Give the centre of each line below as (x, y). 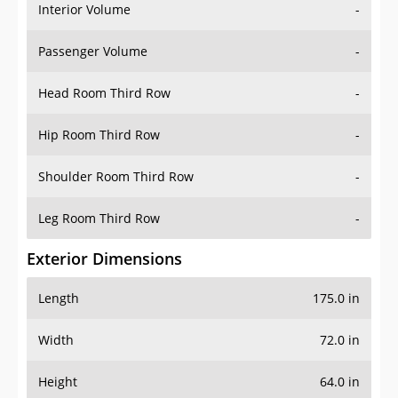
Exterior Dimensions (104, 259)
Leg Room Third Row (99, 219)
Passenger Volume (93, 52)
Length (59, 298)
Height (58, 382)
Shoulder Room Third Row (116, 177)
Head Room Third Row (104, 93)
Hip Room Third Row (99, 135)
